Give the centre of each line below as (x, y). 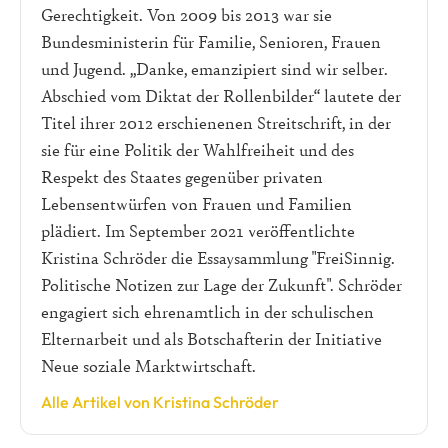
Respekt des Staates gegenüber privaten (182, 177)
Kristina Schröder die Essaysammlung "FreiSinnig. (218, 258)
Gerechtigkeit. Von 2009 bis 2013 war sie (186, 15)
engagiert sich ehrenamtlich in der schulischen (207, 312)
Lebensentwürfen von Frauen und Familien (196, 204)
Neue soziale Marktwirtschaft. (148, 366)
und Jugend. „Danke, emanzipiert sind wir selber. (214, 69)
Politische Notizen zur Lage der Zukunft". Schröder (221, 285)
